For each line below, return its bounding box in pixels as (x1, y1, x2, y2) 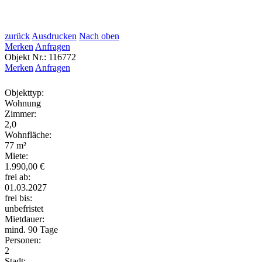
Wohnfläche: (5, 130, 51, 140)
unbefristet (5, 204, 43, 214)
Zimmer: (5, 109, 36, 119)
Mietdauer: (5, 214, 44, 225)
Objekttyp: (5, 88, 44, 98)
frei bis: (5, 193, 32, 204)
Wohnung (5, 98, 41, 109)
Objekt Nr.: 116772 (5, 52, 76, 63)
